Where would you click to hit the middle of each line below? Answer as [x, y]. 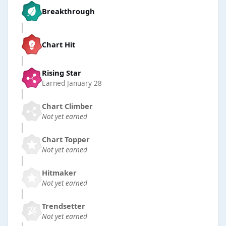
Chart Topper [66, 139]
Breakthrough [68, 11]
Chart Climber [67, 106]
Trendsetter [64, 206]
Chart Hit [59, 44]
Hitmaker [59, 172]
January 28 [84, 83]
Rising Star [62, 72]
